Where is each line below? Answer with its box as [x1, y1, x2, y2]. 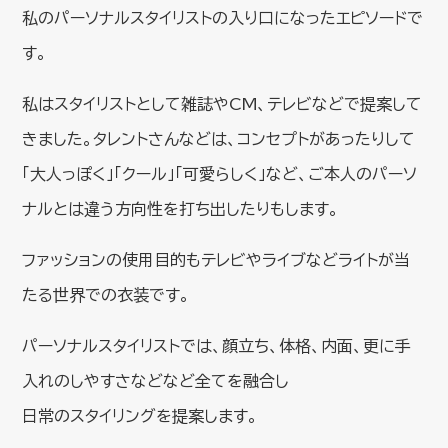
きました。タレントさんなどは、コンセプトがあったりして [22, 130, 416, 147]
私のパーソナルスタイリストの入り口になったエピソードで [22, 9, 424, 26]
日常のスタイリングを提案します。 [22, 407, 259, 424]
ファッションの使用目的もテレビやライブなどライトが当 [22, 251, 411, 268]
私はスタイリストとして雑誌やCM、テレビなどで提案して [22, 95, 423, 112]
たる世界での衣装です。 [22, 286, 191, 303]
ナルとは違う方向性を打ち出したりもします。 [22, 200, 340, 217]
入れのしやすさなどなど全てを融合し [22, 372, 290, 389]
